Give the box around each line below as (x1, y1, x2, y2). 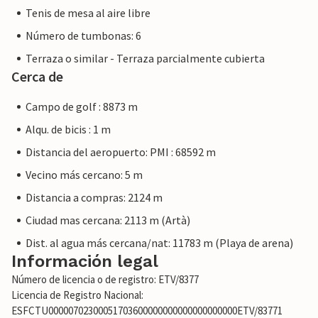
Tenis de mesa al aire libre (26, 6, 150, 21)
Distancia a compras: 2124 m (26, 190, 163, 205)
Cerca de (11, 67, 63, 86)
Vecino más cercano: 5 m (26, 168, 143, 182)
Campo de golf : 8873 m (26, 99, 138, 114)
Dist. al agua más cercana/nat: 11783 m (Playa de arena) (26, 236, 293, 251)
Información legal (11, 251, 158, 272)
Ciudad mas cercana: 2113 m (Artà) (26, 213, 190, 228)
